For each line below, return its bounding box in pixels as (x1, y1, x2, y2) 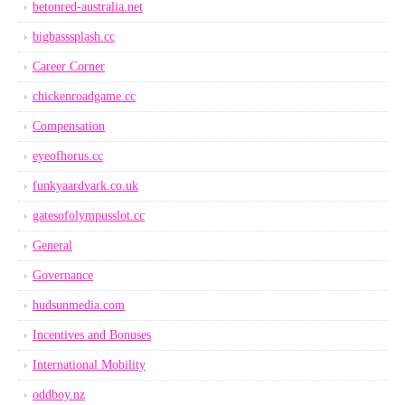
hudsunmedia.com (33, 298, 125, 312)
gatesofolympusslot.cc (33, 209, 145, 222)
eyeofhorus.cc (33, 149, 103, 163)
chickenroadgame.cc (33, 89, 136, 103)
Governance (33, 268, 93, 282)
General (33, 239, 72, 252)
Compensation (33, 119, 105, 133)
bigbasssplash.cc (33, 30, 115, 43)
